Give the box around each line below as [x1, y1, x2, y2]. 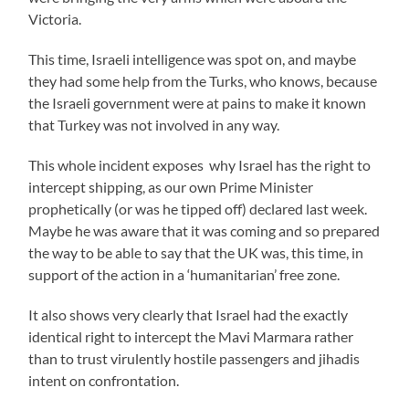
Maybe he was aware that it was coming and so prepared [28, 221, 381, 239]
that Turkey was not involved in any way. [28, 115, 280, 133]
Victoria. [28, 9, 82, 27]
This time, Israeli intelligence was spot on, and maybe [28, 49, 357, 68]
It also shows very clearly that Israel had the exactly [28, 305, 349, 323]
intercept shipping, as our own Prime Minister [28, 177, 314, 195]
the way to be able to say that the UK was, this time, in [28, 243, 364, 261]
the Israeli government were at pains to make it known [28, 93, 367, 111]
